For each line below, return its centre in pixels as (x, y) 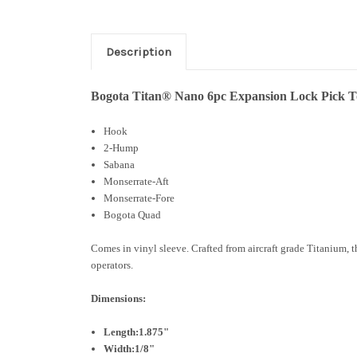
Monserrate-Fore (139, 198)
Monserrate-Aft (137, 181)
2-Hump (122, 147)
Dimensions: (118, 298)
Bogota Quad (133, 214)
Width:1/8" (129, 348)
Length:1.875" (137, 331)
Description (138, 51)
